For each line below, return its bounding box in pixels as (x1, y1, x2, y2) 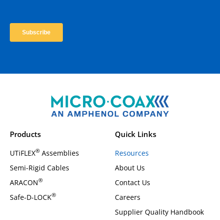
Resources (115, 148, 149, 158)
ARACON (10, 177, 38, 187)
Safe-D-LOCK (10, 192, 52, 202)
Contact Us (115, 177, 150, 187)
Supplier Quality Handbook (115, 207, 204, 217)
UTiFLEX (10, 148, 35, 158)
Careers (115, 192, 140, 202)
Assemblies (40, 148, 79, 158)
